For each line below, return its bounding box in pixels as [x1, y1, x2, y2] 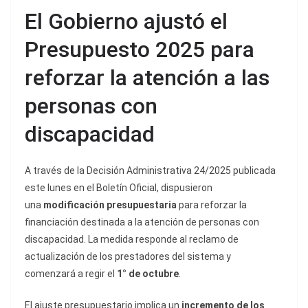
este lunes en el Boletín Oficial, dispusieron [25, 182, 212, 194]
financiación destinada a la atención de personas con [25, 217, 259, 228]
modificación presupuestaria [43, 199, 177, 211]
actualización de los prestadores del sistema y [25, 251, 231, 263]
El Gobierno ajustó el [25, 8, 228, 35]
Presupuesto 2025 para [25, 36, 254, 63]
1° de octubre [117, 268, 179, 280]
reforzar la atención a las [25, 65, 269, 91]
